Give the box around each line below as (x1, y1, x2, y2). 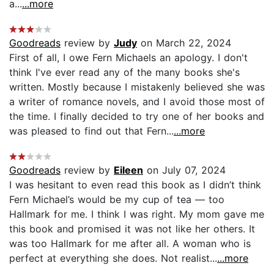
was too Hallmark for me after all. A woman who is (9, 237, 251, 250)
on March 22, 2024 (137, 36, 231, 49)
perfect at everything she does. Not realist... (9, 251, 217, 264)
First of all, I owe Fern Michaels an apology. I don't (9, 51, 248, 64)
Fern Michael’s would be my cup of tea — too (9, 193, 224, 206)
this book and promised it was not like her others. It (9, 222, 255, 235)
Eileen (114, 163, 143, 176)
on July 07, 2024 (143, 163, 226, 176)
